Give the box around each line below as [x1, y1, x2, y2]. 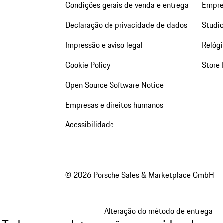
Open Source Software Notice [65, 79, 164, 91]
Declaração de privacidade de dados [65, 19, 187, 31]
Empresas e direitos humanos [65, 99, 163, 111]
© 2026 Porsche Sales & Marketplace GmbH [65, 168, 214, 181]
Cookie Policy [65, 59, 110, 71]
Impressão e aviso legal [65, 39, 143, 51]
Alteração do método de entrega [104, 204, 213, 217]
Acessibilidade [65, 118, 114, 131]
